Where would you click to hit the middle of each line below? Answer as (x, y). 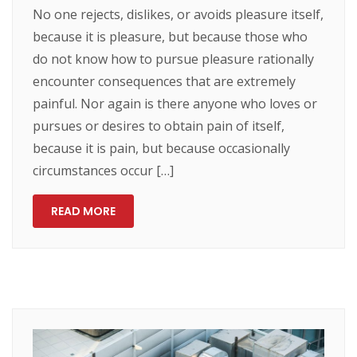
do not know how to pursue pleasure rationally (174, 59)
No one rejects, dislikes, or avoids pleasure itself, (178, 14)
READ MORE (84, 211)
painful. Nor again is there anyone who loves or (175, 103)
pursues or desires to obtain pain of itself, (159, 126)
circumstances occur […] (104, 170)
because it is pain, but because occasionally (162, 148)
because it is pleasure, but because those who (171, 36)
